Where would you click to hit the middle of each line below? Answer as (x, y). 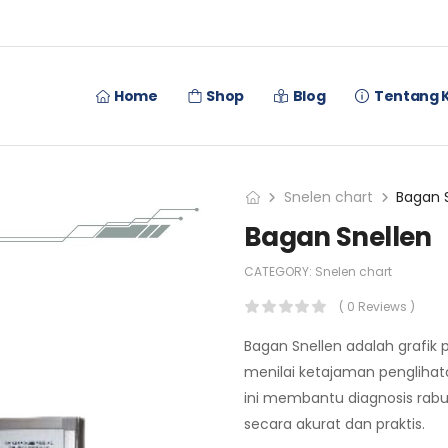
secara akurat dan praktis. (334, 424)
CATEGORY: (279, 271)
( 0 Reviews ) (377, 306)
